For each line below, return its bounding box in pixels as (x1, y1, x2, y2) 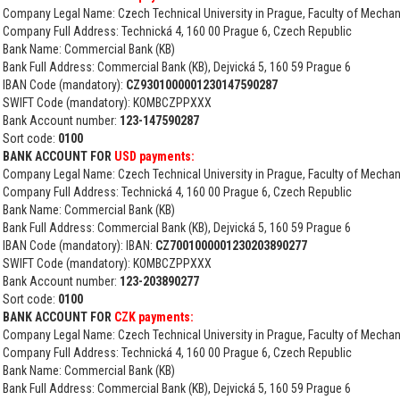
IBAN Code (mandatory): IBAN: (3, 238, 155, 253)
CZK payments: (114, 310, 194, 324)
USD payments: (114, 149, 195, 163)
